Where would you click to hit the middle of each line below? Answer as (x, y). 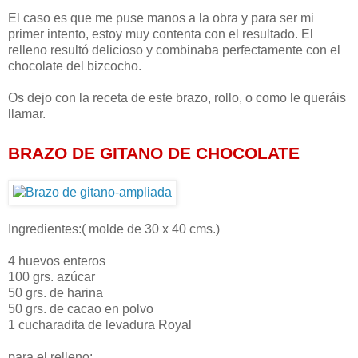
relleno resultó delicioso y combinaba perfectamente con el (174, 50)
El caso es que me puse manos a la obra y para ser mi (161, 18)
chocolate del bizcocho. (75, 66)
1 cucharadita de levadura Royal (100, 325)
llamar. (27, 114)
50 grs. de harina (56, 293)
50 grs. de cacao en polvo (81, 309)
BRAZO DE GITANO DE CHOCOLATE (154, 153)
